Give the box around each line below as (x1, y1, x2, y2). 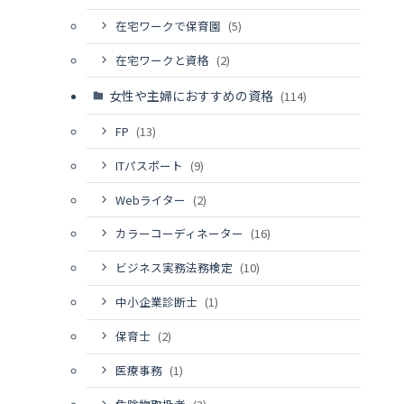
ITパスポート (115, 156, 186, 174)
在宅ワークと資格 (115, 50, 212, 69)
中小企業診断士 (115, 293, 200, 311)
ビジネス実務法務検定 (115, 259, 235, 277)
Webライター (115, 190, 188, 208)
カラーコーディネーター (115, 225, 246, 243)
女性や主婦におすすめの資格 (108, 86, 276, 105)
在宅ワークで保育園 (115, 17, 224, 35)
